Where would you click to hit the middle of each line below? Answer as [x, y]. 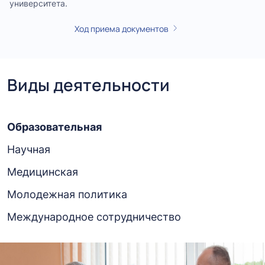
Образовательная [54, 127]
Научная [29, 149]
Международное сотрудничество [94, 216]
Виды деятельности [88, 84]
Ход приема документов [121, 28]
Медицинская [43, 172]
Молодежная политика [67, 194]
